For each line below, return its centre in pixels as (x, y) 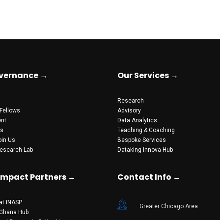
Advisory (129, 110)
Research (131, 100)
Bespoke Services (142, 140)
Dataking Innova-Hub (145, 150)
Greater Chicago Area (169, 206)
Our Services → (148, 75)
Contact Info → (149, 177)
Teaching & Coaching (146, 130)
